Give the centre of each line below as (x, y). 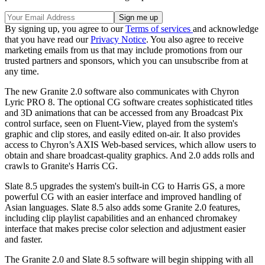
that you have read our (48, 39)
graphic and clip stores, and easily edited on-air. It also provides (122, 134)
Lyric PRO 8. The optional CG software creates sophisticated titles (129, 102)
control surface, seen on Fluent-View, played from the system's (121, 123)
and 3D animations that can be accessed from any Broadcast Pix (124, 112)
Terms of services (159, 28)
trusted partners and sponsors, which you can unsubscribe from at (126, 60)
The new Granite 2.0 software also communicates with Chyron (122, 91)
